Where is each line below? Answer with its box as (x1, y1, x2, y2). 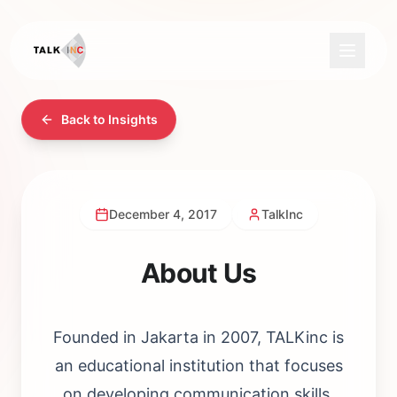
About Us (141, 257, 256, 289)
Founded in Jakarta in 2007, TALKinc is (53, 328, 344, 346)
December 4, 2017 (108, 206, 217, 222)
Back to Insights (61, 112, 158, 127)
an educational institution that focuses (54, 356, 343, 375)
